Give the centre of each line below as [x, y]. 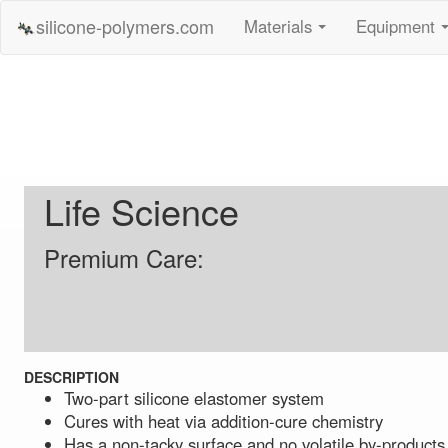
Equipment [395, 26]
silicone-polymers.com [125, 26]
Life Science [141, 211]
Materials [278, 26]
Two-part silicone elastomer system [193, 398]
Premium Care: [123, 258]
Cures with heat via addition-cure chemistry [223, 421]
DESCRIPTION [71, 377]
